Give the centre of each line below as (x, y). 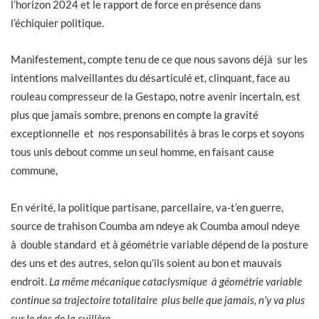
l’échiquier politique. (57, 22)
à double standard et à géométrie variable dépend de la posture (159, 244)
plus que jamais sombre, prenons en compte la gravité (135, 115)
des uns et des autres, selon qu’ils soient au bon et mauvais (146, 262)
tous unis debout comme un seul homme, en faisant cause (142, 152)
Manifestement (47, 59)
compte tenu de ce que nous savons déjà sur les (198, 59)
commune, (34, 171)
